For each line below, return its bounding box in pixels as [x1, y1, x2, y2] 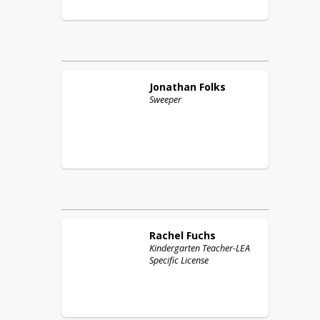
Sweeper [149, 94, 181, 106]
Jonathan [149, 80, 196, 94]
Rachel [149, 229, 184, 242]
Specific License [149, 254, 209, 266]
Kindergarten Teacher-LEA [149, 242, 250, 254]
